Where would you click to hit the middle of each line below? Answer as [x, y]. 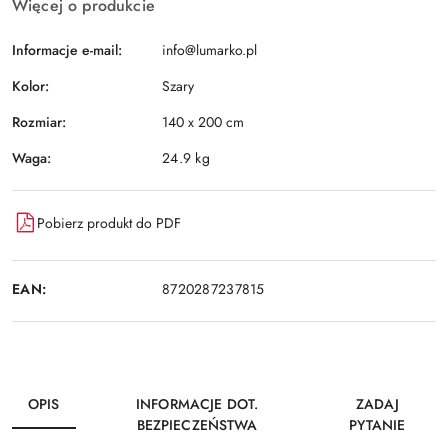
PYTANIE [377, 425]
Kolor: [30, 85]
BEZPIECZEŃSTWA [197, 425]
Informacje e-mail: [67, 49]
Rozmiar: [39, 121]
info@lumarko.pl [209, 50]
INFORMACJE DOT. [197, 404]
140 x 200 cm [203, 122]
